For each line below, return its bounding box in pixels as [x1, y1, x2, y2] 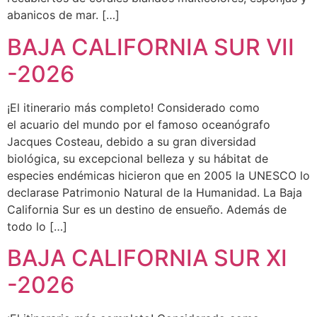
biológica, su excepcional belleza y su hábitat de [7, 151, 268, 166]
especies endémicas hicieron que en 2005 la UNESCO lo [7, 168, 310, 183]
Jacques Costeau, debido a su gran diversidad [7, 134, 256, 149]
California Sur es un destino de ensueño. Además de [7, 202, 287, 217]
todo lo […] [7, 219, 67, 234]
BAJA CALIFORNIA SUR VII [7, 33, 294, 61]
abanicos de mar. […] [7, 8, 120, 23]
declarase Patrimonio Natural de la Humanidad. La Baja [7, 185, 302, 200]
